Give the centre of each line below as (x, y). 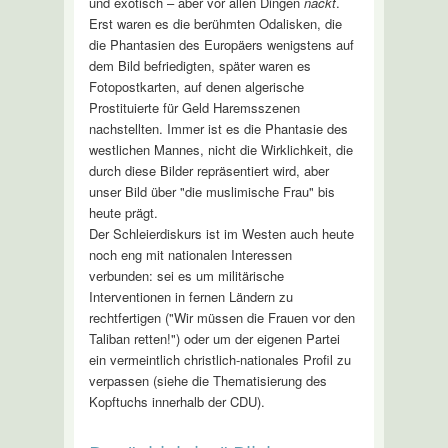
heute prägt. (123, 212)
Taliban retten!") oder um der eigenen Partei (214, 338)
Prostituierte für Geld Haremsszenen (194, 107)
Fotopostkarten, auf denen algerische (196, 86)
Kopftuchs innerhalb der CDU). (176, 401)
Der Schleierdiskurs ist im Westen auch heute (221, 233)
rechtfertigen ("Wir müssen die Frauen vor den (221, 317)
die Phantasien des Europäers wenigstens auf (221, 44)
